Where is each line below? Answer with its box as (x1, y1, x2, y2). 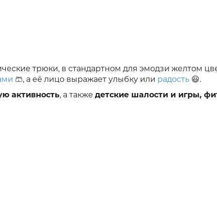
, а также (60, 90, 95, 100)
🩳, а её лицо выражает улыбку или (15, 75, 155, 84)
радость (155, 75, 189, 84)
